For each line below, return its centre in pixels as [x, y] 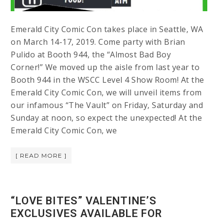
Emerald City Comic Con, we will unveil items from [106, 92]
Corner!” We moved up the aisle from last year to [105, 67]
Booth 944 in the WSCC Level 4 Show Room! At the [108, 80]
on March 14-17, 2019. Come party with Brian [98, 42]
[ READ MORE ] [41, 155]
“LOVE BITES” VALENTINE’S [84, 200]
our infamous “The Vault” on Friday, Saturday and [107, 105]
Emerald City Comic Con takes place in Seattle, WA [107, 29]
